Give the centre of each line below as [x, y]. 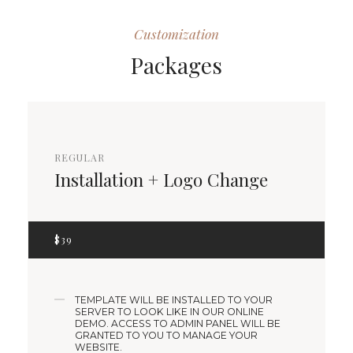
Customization [176, 34]
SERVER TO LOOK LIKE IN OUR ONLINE [170, 311]
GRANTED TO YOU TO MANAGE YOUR [167, 335]
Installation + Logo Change [161, 180]
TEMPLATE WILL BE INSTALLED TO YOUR [174, 299]
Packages [176, 65]
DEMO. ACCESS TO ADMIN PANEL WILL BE [178, 323]
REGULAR [80, 158]
